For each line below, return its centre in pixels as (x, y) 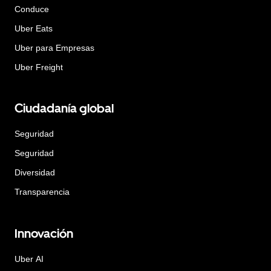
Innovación (44, 233)
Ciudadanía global (64, 109)
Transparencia (42, 192)
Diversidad (35, 173)
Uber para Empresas (54, 47)
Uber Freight (39, 67)
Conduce (32, 9)
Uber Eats (34, 28)
